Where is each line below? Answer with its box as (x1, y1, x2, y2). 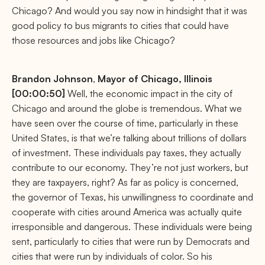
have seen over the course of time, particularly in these (12, 117, 238, 129)
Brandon (12, 73, 51, 85)
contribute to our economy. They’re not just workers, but (12, 161, 248, 173)
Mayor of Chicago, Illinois (98, 73, 212, 85)
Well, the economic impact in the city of (65, 88, 232, 99)
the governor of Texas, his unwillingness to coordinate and (12, 191, 253, 203)
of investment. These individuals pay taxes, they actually (12, 147, 241, 159)
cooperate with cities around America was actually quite (12, 206, 242, 218)
